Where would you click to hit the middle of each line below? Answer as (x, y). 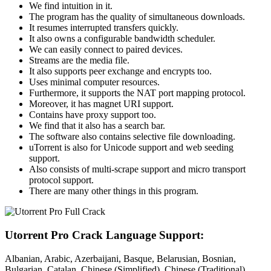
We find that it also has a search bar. (97, 126)
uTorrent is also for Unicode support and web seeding (131, 148)
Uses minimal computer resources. (94, 82)
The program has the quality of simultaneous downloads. (137, 17)
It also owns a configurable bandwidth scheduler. (122, 39)
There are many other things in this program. (114, 191)
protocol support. (61, 180)
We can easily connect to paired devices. (106, 50)
